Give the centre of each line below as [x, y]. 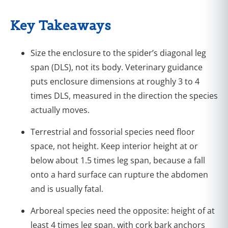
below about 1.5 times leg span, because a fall [118, 160]
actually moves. [60, 110]
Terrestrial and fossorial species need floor [113, 132]
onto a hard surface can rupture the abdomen [119, 174]
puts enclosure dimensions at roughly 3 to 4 [115, 81]
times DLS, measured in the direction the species [124, 95]
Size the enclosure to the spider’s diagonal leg [118, 53]
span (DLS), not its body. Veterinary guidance [117, 67]
